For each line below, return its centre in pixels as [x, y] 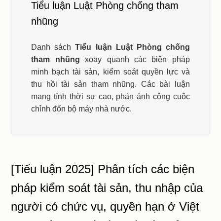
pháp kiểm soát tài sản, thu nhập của [107, 188]
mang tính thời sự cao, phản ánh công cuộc [110, 96]
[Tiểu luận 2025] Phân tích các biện [103, 169]
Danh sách [53, 47]
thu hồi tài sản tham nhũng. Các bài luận [110, 84]
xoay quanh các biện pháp [135, 59]
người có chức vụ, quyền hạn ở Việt [105, 206]
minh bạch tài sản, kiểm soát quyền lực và [110, 72]
